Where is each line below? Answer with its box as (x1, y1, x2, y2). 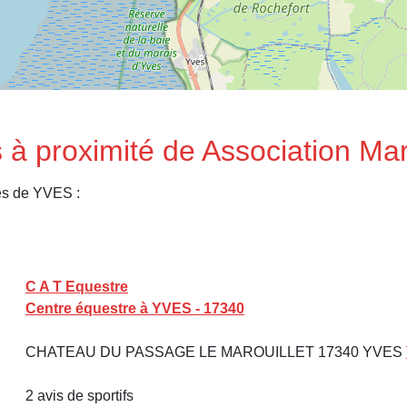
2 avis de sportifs (25, 387, 134, 403)
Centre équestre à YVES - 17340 (25, 300, 244, 316)
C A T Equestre (25, 278, 128, 294)
